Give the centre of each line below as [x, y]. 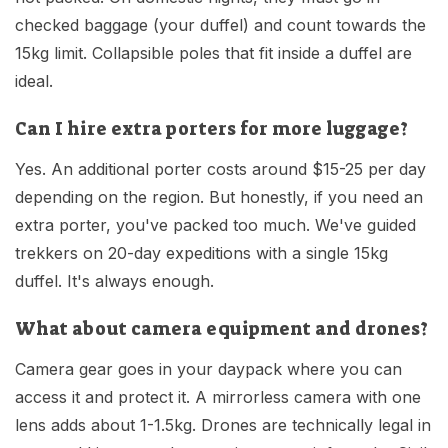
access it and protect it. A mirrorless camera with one [218, 397]
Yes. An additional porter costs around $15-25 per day [220, 169]
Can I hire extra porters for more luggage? [211, 129]
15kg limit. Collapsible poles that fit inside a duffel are [213, 53]
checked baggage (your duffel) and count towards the [220, 25]
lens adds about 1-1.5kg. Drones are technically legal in [223, 425]
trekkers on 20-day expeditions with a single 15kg [201, 253]
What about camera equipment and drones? [221, 329]
